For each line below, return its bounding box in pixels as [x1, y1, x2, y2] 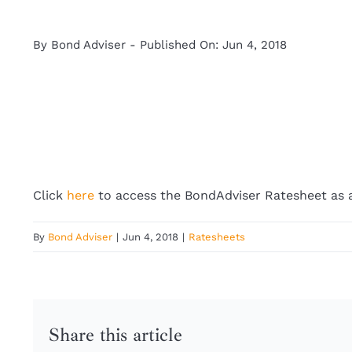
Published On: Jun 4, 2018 [140, 38, 287, 52]
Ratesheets [189, 231, 245, 243]
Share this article [49, 323, 182, 347]
